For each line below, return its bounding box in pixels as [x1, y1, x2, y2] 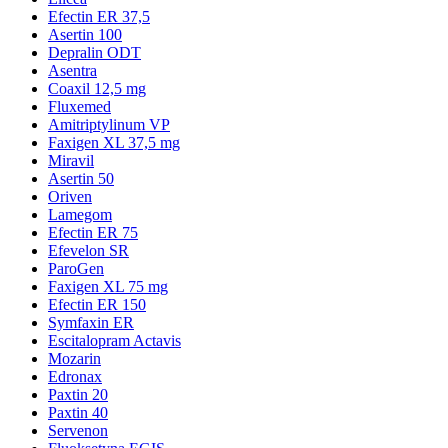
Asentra [48, 61, 97, 79]
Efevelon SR [48, 241, 129, 259]
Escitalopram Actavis [48, 331, 181, 349]
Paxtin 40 [48, 403, 108, 421]
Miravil [48, 151, 94, 169]
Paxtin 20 [48, 385, 108, 403]
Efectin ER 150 [48, 295, 146, 313]
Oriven [48, 187, 92, 205]
